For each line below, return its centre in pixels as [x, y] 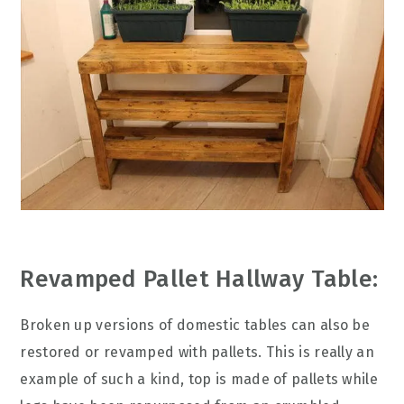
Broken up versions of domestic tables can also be [195, 325]
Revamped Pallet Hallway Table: [199, 279]
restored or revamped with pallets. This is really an [197, 352]
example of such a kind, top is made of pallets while [199, 379]
